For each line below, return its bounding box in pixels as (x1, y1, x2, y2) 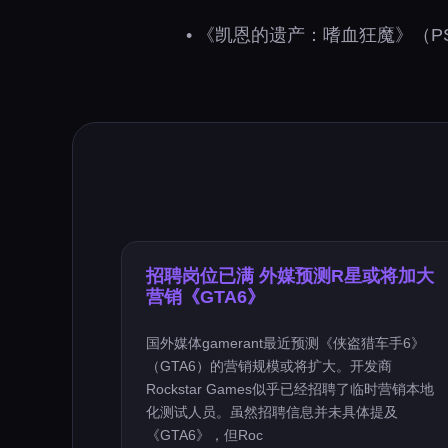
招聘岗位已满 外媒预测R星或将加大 (146, 266, 434, 286)
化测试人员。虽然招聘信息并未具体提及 (146, 404, 398, 420)
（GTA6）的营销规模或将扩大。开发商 (146, 358, 392, 374)
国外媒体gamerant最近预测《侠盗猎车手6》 (146, 335, 425, 351)
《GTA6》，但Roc (146, 427, 263, 443)
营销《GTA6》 (146, 287, 265, 307)
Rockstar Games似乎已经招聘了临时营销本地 (146, 381, 434, 397)
